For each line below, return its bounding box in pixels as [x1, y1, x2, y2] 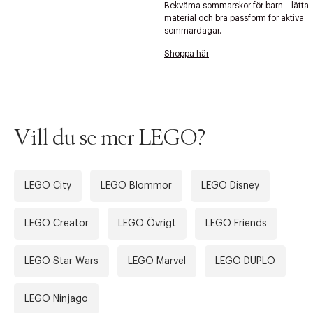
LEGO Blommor [101, 180, 172, 191]
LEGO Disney [201, 180, 259, 191]
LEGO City [24, 180, 71, 191]
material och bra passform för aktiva [164, 13, 304, 22]
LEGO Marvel [128, 256, 186, 266]
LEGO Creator [24, 218, 89, 228]
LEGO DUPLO [215, 256, 275, 266]
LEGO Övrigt [118, 218, 176, 228]
